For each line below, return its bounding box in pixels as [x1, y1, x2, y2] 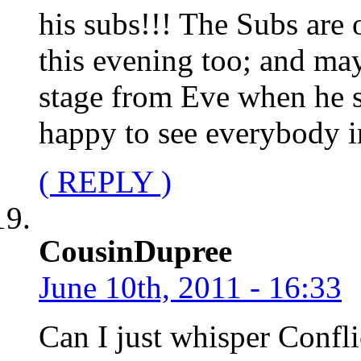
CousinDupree [39, 233, 232, 268]
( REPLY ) [39, 164, 172, 199]
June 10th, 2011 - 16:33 [39, 269, 342, 305]
